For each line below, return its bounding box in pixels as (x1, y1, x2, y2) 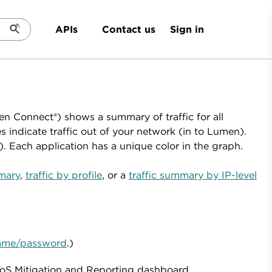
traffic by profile (25, 169, 102, 181)
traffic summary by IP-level (129, 169, 257, 181)
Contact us (102, 23, 155, 35)
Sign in (170, 22, 204, 35)
